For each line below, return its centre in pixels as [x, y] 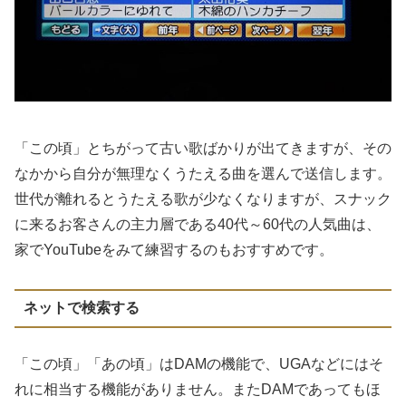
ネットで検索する [81, 308]
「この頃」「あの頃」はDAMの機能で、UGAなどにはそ [199, 363]
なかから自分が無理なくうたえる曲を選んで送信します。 [203, 174]
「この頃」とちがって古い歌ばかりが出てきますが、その [203, 148]
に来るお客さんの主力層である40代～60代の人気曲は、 [198, 224]
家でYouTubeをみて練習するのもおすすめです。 [174, 250]
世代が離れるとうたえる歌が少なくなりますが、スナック [203, 199]
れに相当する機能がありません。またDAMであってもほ [198, 389]
